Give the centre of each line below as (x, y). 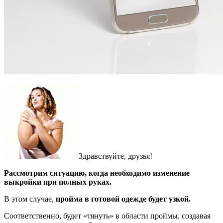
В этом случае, (30, 199)
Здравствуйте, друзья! (115, 156)
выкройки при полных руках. (58, 182)
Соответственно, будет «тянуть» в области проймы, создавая (107, 216)
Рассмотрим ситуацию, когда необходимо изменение (97, 173)
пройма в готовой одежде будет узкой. (123, 199)
